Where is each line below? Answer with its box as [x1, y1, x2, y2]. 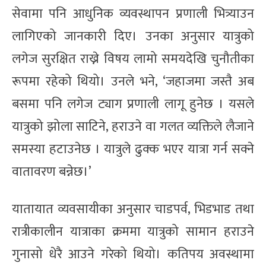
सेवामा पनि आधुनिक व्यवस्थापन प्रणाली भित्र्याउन [12, 2, 254, 25]
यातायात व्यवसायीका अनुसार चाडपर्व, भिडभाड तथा [12, 198, 254, 220]
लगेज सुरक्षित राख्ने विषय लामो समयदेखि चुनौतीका [12, 47, 254, 70]
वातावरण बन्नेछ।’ [12, 160, 91, 183]
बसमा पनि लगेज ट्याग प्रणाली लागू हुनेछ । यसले [12, 93, 254, 115]
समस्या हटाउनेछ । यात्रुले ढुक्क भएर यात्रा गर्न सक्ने [12, 138, 254, 160]
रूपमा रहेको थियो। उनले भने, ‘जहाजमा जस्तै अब [12, 70, 254, 93]
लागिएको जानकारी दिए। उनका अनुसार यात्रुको [12, 25, 254, 47]
